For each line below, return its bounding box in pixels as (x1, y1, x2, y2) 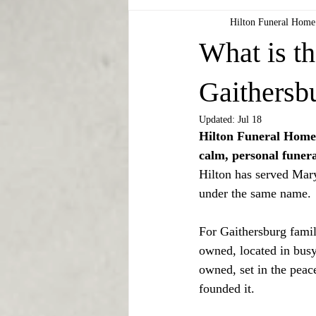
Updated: (199, 114, 238, 125)
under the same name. (199, 186, 311, 200)
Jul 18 (238, 114, 262, 125)
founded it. (199, 281, 255, 296)
